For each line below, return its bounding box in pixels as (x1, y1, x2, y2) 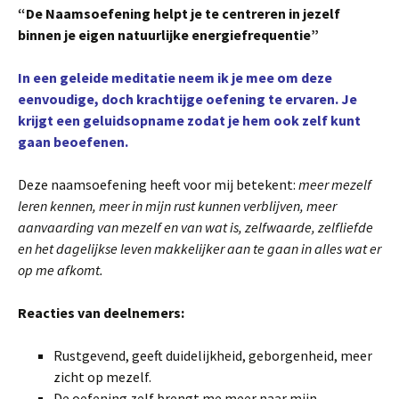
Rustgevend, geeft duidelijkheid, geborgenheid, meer (53, 346, 372, 364)
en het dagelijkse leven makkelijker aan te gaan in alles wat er (18, 240, 381, 257)
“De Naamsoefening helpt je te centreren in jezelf (18, 4, 340, 22)
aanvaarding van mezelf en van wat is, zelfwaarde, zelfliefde (18, 218, 373, 236)
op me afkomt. (18, 261, 103, 279)
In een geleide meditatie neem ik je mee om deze (18, 69, 332, 86)
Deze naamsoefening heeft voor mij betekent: (18, 175, 298, 193)
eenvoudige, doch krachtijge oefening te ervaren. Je (18, 90, 357, 108)
